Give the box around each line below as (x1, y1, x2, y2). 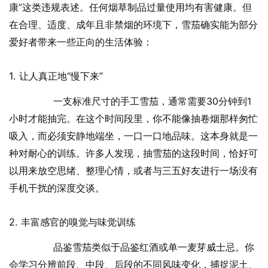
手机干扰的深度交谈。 (8, 182, 105, 194)
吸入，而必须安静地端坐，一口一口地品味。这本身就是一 (8, 130, 258, 142)
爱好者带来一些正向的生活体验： (8, 36, 153, 48)
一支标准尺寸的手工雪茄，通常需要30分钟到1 (33, 95, 251, 108)
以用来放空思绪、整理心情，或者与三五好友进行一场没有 (8, 165, 258, 177)
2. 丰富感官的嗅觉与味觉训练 (8, 216, 136, 229)
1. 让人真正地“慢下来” (8, 70, 103, 83)
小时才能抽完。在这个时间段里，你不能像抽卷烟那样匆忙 (8, 112, 258, 125)
